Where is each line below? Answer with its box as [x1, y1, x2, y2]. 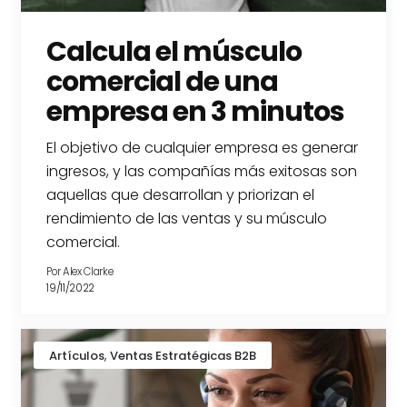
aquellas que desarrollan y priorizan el [46, 184, 315, 206]
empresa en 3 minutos [46, 93, 345, 132]
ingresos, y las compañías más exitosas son [46, 161, 358, 183]
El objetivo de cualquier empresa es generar [46, 137, 359, 159]
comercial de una [46, 63, 279, 102]
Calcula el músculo [46, 33, 303, 72]
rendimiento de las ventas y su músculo [46, 208, 328, 230]
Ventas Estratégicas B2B [110, 346, 257, 364]
